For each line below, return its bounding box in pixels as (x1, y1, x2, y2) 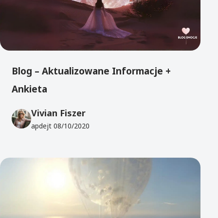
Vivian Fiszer (31, 107, 86, 119)
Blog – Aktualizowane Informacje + (12, 64, 171, 77)
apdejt (31, 121, 54, 130)
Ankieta (12, 82, 47, 95)
